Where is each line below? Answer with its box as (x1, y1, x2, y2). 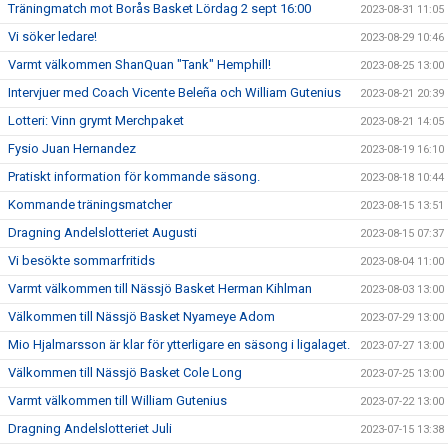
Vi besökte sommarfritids (8, 253, 155, 268)
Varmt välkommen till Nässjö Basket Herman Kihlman (8, 281, 312, 296)
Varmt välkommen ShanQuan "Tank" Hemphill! (8, 57, 271, 72)
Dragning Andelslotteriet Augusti (8, 225, 197, 240)
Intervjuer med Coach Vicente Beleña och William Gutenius (8, 85, 341, 100)
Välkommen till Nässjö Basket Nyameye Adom (8, 309, 275, 324)
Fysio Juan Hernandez (8, 141, 136, 156)
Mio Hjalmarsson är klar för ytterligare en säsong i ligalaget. (8, 337, 350, 352)
